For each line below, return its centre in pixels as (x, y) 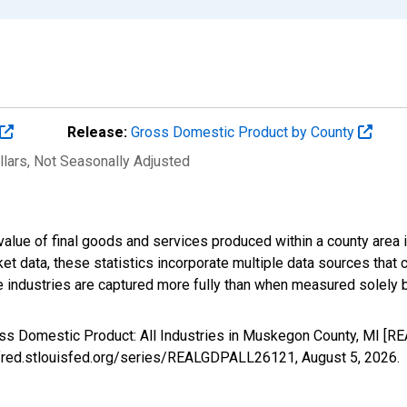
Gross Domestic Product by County (244, 132)
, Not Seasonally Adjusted (109, 161)
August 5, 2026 (349, 357)
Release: (97, 132)
